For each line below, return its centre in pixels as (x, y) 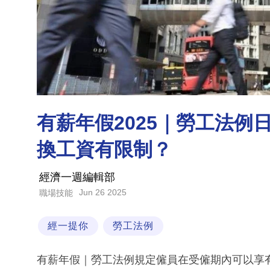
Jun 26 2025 (103, 193)
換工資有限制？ (104, 150)
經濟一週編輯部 (77, 177)
